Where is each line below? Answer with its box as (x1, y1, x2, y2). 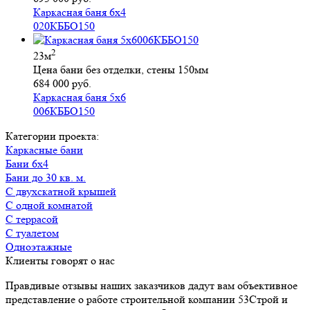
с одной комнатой (13, 199, 93, 212)
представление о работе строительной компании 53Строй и (6, 293, 288, 307)
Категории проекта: (13, 129, 99, 143)
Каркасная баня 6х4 (33, 5, 126, 19)
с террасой (13, 212, 58, 226)
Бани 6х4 (12, 157, 48, 171)
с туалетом (13, 226, 59, 240)
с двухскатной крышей (13, 185, 116, 199)
